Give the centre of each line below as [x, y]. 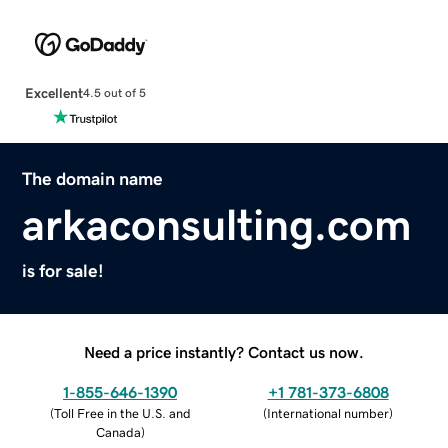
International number [328, 413]
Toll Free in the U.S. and [122, 413]
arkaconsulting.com [217, 224]
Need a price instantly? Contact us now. [224, 351]
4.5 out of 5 [114, 93]
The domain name [93, 178]
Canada [118, 432]
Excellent [53, 92]
